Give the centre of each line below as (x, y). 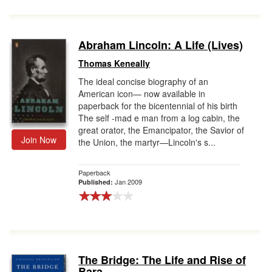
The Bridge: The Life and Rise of (162, 260)
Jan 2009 (128, 182)
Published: (97, 182)
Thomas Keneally (114, 63)
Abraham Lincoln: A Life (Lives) (161, 45)
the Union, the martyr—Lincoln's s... (147, 142)
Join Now (39, 140)
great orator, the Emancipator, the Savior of (161, 130)
